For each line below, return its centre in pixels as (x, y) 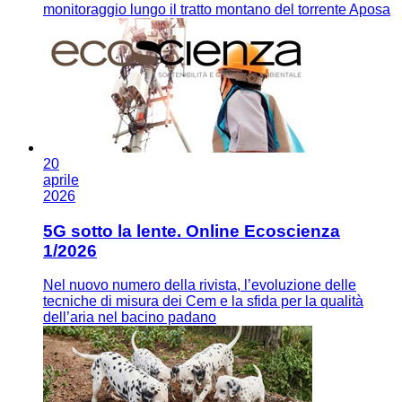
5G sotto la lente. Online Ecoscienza (192, 231)
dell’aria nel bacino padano (130, 318)
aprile (61, 179)
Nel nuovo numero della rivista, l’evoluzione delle (200, 285)
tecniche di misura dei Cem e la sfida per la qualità (203, 301)
